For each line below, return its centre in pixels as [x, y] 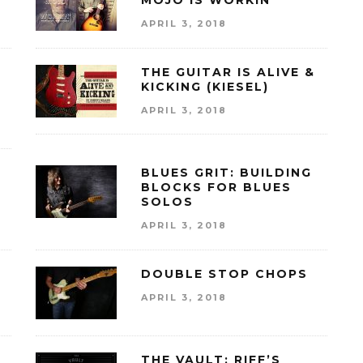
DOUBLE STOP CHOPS [224, 273]
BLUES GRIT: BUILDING [226, 173]
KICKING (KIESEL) [205, 86]
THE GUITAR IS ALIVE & [228, 72]
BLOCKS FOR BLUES [216, 188]
